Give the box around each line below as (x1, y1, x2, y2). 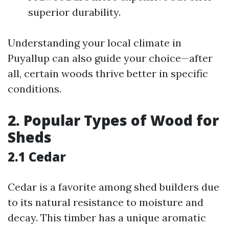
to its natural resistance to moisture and (8, 196, 203, 209)
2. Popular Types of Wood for (8, 110, 219, 130)
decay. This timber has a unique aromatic (8, 211, 206, 224)
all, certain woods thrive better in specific (8, 67, 208, 80)
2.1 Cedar (8, 148, 66, 165)
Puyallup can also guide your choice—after (8, 52, 213, 64)
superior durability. (28, 6, 121, 18)
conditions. (8, 82, 61, 95)
